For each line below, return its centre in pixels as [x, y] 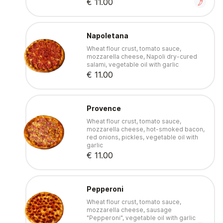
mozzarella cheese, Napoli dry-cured [142, 57]
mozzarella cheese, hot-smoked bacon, [145, 129]
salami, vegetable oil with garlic [132, 65]
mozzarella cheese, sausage [129, 210]
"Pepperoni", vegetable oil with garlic [141, 218]
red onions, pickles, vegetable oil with [142, 137]
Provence [104, 109]
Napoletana [107, 36]
